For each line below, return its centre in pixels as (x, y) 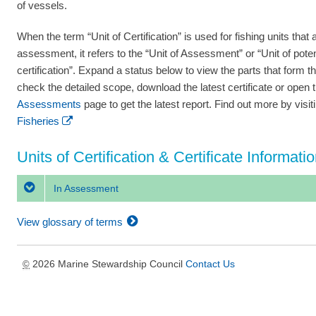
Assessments (49, 104)
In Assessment (85, 188)
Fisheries (38, 121)
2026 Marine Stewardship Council (108, 263)
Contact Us (210, 263)
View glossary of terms (71, 221)
